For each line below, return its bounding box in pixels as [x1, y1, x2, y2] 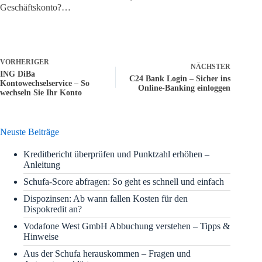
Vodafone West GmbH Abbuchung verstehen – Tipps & [23, 221, 230, 232]
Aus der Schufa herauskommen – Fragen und [23, 249, 191, 259]
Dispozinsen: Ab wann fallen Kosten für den [23, 194, 188, 204]
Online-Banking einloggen [138, 84, 231, 93]
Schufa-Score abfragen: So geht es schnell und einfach [23, 177, 224, 187]
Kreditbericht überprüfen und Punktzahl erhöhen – [23, 149, 209, 160]
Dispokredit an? [23, 204, 82, 215]
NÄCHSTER [191, 63, 231, 71]
